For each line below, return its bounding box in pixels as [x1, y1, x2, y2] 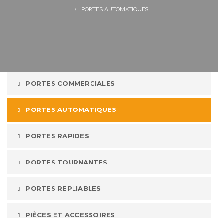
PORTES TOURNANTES [25, 158, 108, 166]
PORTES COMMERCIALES [25, 79, 115, 87]
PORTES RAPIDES [25, 132, 89, 140]
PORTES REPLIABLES [25, 184, 101, 192]
